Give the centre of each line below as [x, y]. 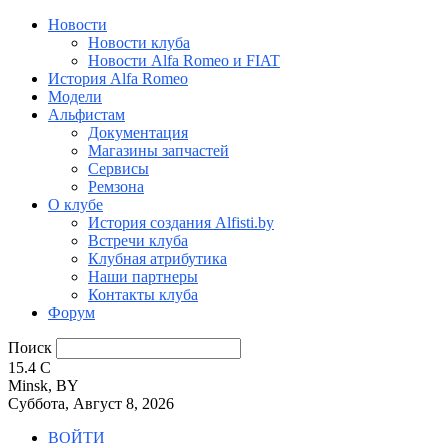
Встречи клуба [138, 240]
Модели [75, 96]
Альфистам [86, 114]
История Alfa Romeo [118, 78]
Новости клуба [139, 42]
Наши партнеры [143, 276]
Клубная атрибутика [157, 258]
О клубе [75, 204]
